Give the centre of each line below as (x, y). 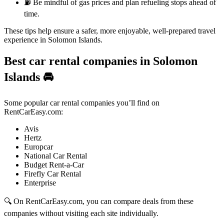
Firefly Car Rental (52, 173)
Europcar (38, 146)
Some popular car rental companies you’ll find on (82, 102)
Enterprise (40, 182)
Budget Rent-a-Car (54, 164)
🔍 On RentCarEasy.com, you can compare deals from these (99, 201)
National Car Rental (55, 155)
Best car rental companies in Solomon (101, 61)
